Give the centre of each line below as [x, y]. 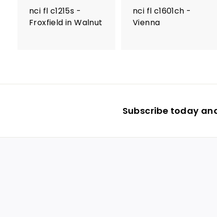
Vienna [147, 23]
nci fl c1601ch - [162, 11]
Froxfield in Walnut [66, 23]
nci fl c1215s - [55, 11]
